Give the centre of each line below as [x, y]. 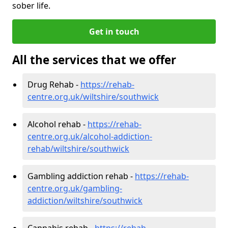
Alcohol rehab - [58, 124]
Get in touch [114, 31]
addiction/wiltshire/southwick [85, 200]
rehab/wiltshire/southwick [78, 148]
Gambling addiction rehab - [81, 176]
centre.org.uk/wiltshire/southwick [93, 96]
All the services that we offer [94, 60]
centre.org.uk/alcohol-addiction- [90, 136]
